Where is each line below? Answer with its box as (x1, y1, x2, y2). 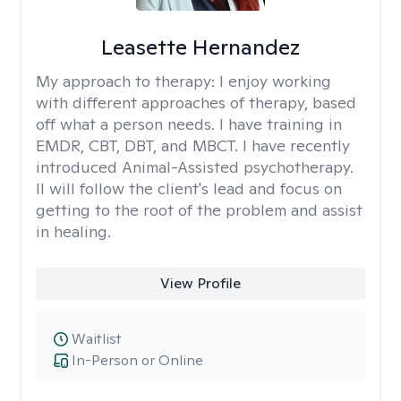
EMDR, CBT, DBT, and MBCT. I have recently (36, 135, 350, 156)
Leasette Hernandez (100, 33, 300, 61)
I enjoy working (219, 71, 331, 91)
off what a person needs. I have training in (36, 114, 342, 134)
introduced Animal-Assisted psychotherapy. (36, 157, 354, 177)
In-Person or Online (72, 351, 203, 370)
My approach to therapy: (36, 71, 219, 91)
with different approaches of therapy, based (36, 92, 356, 113)
